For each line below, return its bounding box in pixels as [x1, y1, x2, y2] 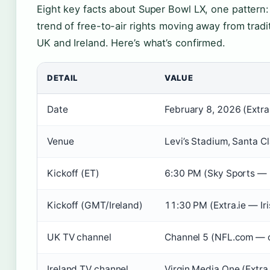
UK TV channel [47, 231, 111, 243]
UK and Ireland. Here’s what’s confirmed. [37, 37, 225, 49]
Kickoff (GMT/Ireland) [47, 199, 143, 211]
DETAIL [47, 73, 78, 83]
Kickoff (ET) [47, 168, 99, 179]
